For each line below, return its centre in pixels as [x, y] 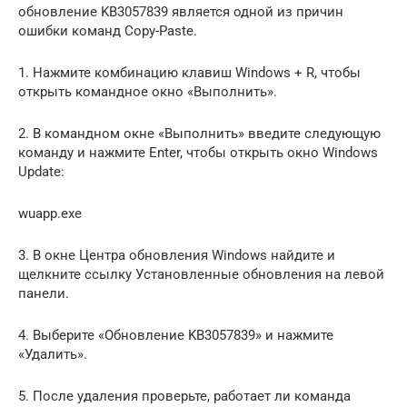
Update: [41, 172]
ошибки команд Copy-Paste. [108, 31]
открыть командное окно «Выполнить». [148, 92]
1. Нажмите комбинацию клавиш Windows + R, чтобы [189, 73]
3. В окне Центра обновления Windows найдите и [177, 255]
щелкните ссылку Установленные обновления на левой [201, 274]
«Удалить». [53, 354]
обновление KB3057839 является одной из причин [181, 12]
